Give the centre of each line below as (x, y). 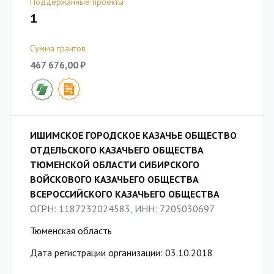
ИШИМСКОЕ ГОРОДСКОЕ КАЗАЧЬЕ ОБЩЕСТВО (133, 135)
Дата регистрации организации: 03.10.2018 (121, 253)
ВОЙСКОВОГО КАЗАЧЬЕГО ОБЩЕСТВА (114, 179)
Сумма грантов (58, 48)
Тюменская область (71, 231)
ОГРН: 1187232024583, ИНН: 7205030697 (122, 209)
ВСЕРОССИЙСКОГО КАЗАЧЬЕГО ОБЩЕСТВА (125, 194)
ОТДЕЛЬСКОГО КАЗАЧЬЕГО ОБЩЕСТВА (117, 150)
